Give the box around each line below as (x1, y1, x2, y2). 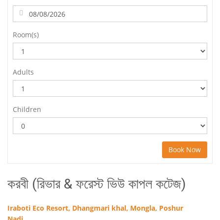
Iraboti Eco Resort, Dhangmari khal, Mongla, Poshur (7, 203, 183, 213)
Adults (13, 67, 34, 77)
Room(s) (13, 30, 39, 39)
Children (13, 105, 41, 114)
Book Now (168, 145, 201, 154)
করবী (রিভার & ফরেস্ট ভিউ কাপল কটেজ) (7, 176, 186, 192)
